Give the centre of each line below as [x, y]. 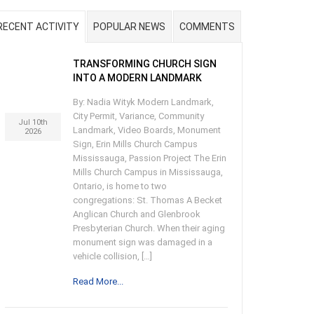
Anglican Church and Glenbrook [137, 214]
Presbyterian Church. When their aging [149, 228]
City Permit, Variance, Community [138, 116]
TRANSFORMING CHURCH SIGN [145, 64]
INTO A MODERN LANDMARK [137, 78]
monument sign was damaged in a [143, 242]
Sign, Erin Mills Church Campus [135, 144]
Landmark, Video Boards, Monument [147, 130]
